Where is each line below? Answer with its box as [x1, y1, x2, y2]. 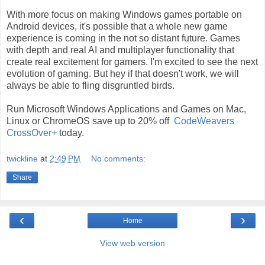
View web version [100, 238, 165, 248]
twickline [7, 153, 38, 163]
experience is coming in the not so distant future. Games [7, 33, 240, 44]
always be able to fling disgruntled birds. [7, 80, 174, 91]
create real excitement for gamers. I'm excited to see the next [7, 57, 258, 67]
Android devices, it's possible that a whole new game [7, 21, 228, 32]
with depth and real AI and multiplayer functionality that [7, 45, 234, 56]
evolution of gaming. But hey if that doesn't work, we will [7, 69, 239, 79]
